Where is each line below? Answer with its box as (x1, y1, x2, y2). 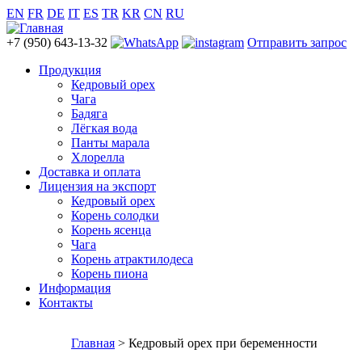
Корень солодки (71, 208, 159, 222)
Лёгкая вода (71, 121, 137, 135)
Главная (71, 336, 115, 350)
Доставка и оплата (39, 165, 141, 179)
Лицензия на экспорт (39, 179, 156, 193)
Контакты (39, 296, 93, 309)
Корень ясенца (71, 223, 151, 237)
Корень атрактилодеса (71, 252, 193, 266)
